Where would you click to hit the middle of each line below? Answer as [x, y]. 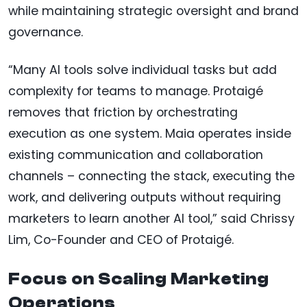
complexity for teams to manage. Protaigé [136, 91]
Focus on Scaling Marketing [139, 279]
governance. [46, 33]
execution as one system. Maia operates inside [150, 134]
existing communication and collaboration [136, 155]
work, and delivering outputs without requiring [145, 198]
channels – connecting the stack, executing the [151, 176]
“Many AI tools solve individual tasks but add [143, 70]
